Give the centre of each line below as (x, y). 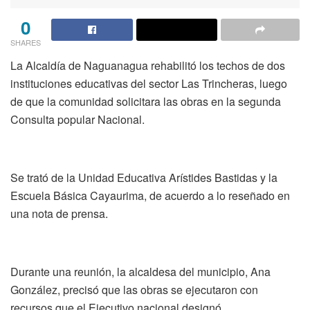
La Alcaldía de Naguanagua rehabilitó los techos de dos (148, 65)
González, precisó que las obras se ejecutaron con (134, 289)
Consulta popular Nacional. (77, 119)
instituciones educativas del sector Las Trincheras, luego (149, 83)
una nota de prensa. (59, 213)
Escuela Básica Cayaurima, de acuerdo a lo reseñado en (150, 195)
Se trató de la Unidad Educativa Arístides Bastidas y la (144, 177)
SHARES (26, 42)
